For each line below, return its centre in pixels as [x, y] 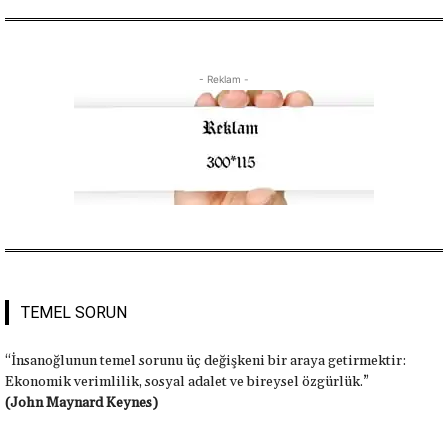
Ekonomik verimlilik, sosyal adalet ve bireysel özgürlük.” [187, 382]
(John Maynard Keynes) [81, 403]
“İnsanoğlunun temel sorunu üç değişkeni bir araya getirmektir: [205, 361]
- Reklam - [224, 79]
